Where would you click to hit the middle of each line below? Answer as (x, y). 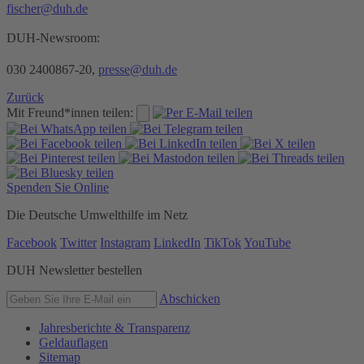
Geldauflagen (74, 342)
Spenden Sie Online (58, 187)
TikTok (223, 242)
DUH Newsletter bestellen (74, 270)
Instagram (125, 242)
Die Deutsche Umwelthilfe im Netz (97, 214)
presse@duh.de (138, 69)
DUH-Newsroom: (53, 37)
